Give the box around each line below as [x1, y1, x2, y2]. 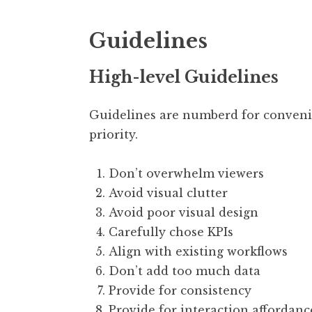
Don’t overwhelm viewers [109, 166, 264, 181]
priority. [89, 127, 138, 142]
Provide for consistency [109, 283, 251, 298]
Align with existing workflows [109, 244, 288, 259]
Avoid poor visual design [109, 205, 258, 220]
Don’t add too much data [109, 264, 260, 279]
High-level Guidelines [89, 68, 279, 88]
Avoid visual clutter [109, 186, 228, 201]
